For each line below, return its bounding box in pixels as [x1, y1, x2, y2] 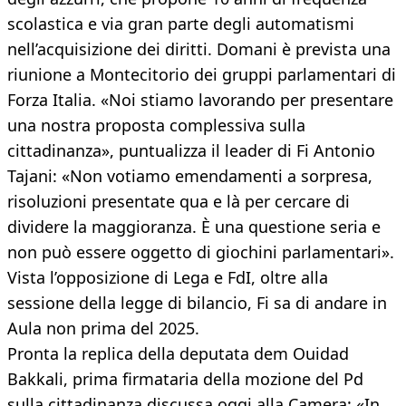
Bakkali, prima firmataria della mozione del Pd [7, 368, 363, 391]
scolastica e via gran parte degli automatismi [7, 13, 354, 35]
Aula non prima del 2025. [7, 317, 199, 340]
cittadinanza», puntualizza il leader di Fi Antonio [7, 140, 375, 162]
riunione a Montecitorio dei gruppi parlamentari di [7, 63, 396, 86]
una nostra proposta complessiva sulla [7, 114, 305, 137]
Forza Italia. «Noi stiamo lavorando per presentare [7, 89, 393, 111]
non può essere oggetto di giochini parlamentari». [7, 241, 394, 264]
